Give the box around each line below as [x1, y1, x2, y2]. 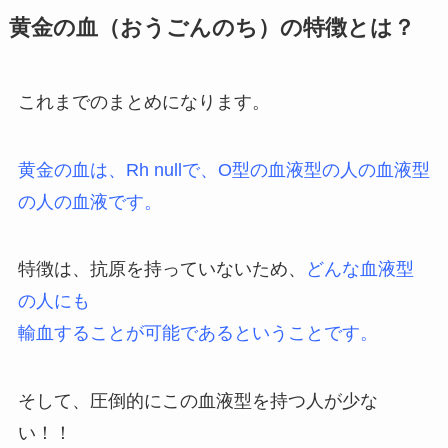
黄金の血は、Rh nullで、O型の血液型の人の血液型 [17, 159, 430, 180]
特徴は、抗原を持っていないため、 [17, 259, 306, 280]
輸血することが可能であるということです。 [17, 323, 378, 344]
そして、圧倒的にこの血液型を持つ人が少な [17, 391, 378, 412]
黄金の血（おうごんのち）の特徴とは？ [8, 15, 415, 40]
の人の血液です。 [17, 191, 162, 212]
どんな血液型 [305, 259, 414, 280]
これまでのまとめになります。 [17, 91, 270, 112]
